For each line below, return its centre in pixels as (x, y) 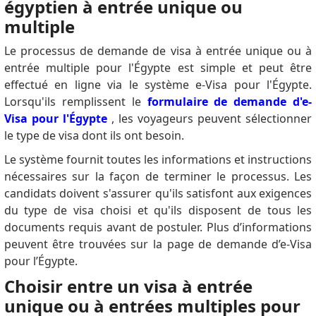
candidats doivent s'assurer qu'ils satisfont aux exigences (158, 194)
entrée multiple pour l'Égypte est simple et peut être (158, 68)
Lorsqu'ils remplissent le (75, 102)
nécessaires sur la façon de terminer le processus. (149, 177)
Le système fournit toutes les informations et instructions (158, 160)
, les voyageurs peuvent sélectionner (209, 119)
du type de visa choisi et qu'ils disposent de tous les (158, 211)
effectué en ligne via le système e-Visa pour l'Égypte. (158, 85)
